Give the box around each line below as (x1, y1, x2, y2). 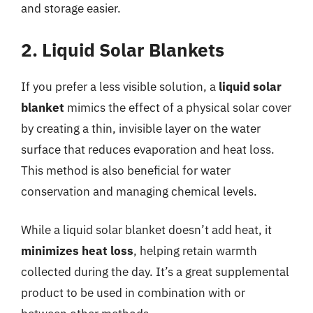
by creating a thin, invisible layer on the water (21, 120, 261, 136)
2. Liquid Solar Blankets (21, 37, 224, 61)
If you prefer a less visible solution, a (21, 78, 219, 94)
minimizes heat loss (21, 243, 133, 259)
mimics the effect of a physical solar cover (64, 99, 291, 115)
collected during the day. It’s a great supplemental (21, 264, 289, 279)
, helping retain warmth (133, 243, 257, 259)
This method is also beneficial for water (21, 162, 231, 178)
